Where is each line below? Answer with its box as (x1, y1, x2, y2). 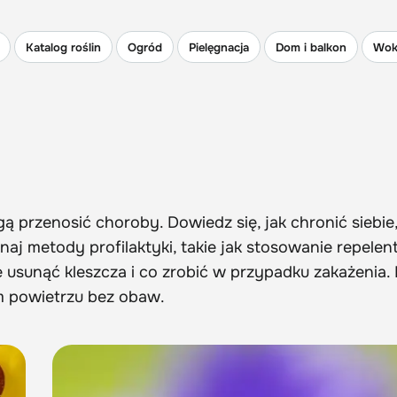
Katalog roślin (26, 39, 101, 55)
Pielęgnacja (189, 39, 249, 55)
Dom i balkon (276, 39, 346, 55)
